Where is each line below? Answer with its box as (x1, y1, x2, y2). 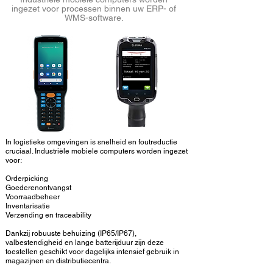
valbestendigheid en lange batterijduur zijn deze (5, 238, 164, 247)
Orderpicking (5, 174, 48, 183)
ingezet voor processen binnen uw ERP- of (12, 4, 176, 13)
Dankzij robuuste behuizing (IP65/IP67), (5, 229, 136, 238)
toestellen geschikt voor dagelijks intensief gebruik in (5, 247, 179, 256)
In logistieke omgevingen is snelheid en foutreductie (5, 138, 177, 146)
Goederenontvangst (5, 183, 71, 192)
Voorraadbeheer (5, 193, 60, 201)
